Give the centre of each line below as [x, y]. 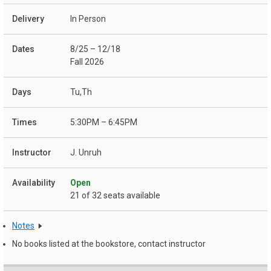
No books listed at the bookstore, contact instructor [109, 243]
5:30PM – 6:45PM [104, 122]
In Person [88, 19]
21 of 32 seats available [115, 196]
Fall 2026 [87, 62]
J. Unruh [86, 153]
